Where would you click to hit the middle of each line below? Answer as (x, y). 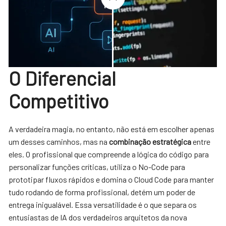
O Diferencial (63, 78)
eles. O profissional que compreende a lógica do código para (109, 154)
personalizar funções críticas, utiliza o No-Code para (97, 166)
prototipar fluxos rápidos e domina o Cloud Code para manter (111, 179)
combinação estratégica (150, 141)
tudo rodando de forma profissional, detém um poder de (102, 192)
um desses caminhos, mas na (59, 141)
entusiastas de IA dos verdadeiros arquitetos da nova (98, 217)
